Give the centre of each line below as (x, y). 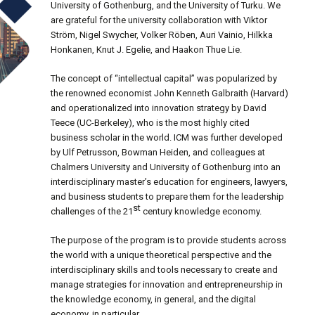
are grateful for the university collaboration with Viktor (159, 20)
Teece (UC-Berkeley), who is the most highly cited (150, 123)
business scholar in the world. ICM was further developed (167, 137)
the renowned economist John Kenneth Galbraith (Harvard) (170, 93)
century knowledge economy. (201, 211)
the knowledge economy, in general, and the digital (154, 299)
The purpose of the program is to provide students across (169, 240)
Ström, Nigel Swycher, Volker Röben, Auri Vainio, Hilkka (162, 35)
